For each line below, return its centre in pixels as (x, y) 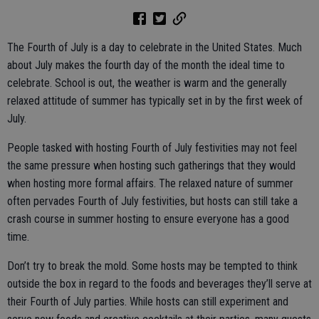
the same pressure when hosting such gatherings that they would (151, 165)
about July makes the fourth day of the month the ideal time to (146, 65)
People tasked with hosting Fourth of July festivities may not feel (152, 147)
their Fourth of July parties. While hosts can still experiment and (148, 301)
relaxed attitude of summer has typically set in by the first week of (155, 100)
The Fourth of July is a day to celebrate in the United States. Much (155, 47)
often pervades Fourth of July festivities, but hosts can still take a (152, 201)
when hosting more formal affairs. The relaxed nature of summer (150, 183)
